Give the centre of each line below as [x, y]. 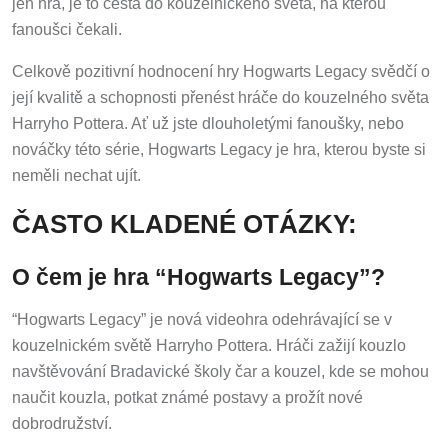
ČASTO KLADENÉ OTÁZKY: [184, 220]
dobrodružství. [62, 420]
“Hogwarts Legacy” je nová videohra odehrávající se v [202, 316]
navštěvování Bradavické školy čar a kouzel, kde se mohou [220, 368]
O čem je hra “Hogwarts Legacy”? [198, 272]
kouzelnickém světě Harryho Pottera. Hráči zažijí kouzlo [209, 342]
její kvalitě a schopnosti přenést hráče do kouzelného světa [220, 94]
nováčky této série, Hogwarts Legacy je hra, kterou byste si [219, 146]
